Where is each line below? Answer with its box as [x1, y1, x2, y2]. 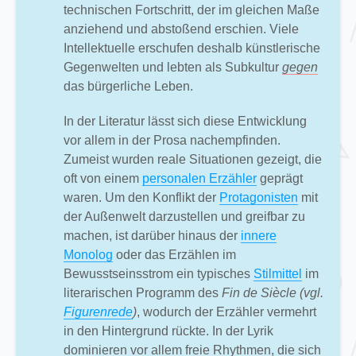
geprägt [257, 171, 303, 185]
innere [241, 228, 277, 242]
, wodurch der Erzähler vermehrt [137, 304, 316, 319]
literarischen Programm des [64, 285, 222, 300]
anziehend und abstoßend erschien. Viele [64, 21, 299, 36]
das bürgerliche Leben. [64, 79, 193, 93]
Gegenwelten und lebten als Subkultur [64, 60, 282, 74]
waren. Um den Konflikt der [64, 190, 219, 204]
